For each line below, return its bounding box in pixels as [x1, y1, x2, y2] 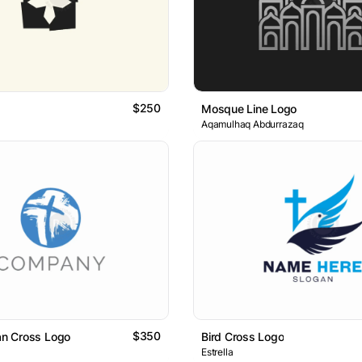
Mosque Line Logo [201, 101, 297, 116]
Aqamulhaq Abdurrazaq [201, 117, 304, 130]
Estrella [201, 346, 234, 359]
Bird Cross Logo [201, 330, 284, 344]
